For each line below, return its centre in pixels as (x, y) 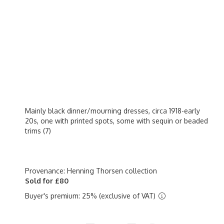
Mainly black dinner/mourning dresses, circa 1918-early (112, 111)
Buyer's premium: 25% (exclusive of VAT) (91, 196)
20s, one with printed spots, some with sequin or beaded (116, 121)
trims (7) (38, 131)
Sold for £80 (47, 181)
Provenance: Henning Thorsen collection (91, 171)
